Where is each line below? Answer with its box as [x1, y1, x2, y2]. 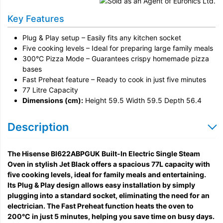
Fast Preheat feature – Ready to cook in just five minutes [22, 75, 206, 84]
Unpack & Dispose [36, 21, 96, 29]
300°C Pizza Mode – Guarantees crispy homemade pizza [22, 54, 209, 63]
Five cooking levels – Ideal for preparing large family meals [22, 43, 213, 52]
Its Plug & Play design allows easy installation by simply [7, 180, 195, 189]
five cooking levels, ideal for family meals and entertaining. [7, 170, 206, 179]
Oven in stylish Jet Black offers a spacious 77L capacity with [7, 159, 210, 168]
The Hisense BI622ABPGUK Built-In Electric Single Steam [7, 149, 200, 158]
